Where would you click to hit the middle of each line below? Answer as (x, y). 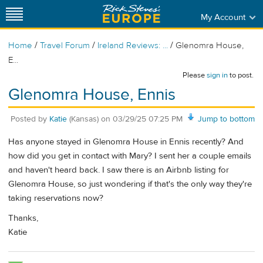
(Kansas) (84, 119)
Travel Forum (65, 45)
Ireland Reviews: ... (133, 45)
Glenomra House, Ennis (92, 95)
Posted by (30, 119)
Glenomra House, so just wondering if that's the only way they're (130, 184)
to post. (241, 75)
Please (195, 75)
